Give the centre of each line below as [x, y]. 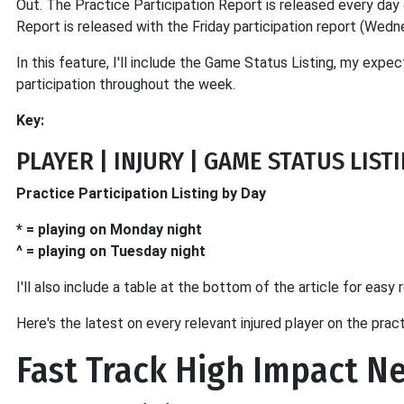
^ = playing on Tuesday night [111, 251]
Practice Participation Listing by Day [141, 193]
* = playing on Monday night [109, 230]
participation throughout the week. [126, 84]
